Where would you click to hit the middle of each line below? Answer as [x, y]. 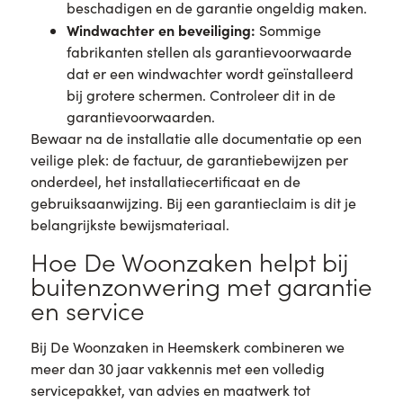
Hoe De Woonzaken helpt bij [189, 261]
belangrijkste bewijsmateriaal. [130, 225]
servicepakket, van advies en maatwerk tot [170, 390]
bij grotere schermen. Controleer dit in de [201, 95]
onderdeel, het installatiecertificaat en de [165, 182]
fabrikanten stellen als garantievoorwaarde [209, 52]
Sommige [288, 31]
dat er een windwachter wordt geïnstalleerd [210, 74]
